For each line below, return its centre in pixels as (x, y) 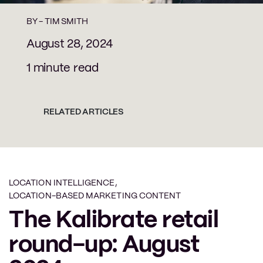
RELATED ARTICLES (83, 112)
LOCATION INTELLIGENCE (62, 183)
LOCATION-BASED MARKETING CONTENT (95, 196)
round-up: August (104, 245)
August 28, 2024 (70, 44)
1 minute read (63, 68)
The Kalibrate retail (114, 220)
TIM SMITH (66, 21)
